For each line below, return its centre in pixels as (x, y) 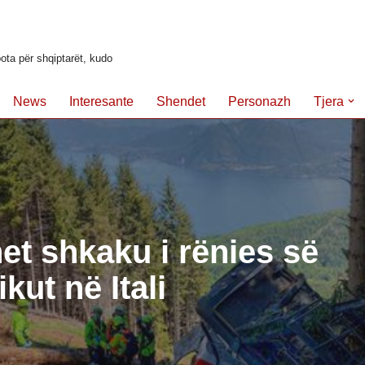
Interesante (101, 101)
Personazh (259, 101)
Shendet (181, 101)
